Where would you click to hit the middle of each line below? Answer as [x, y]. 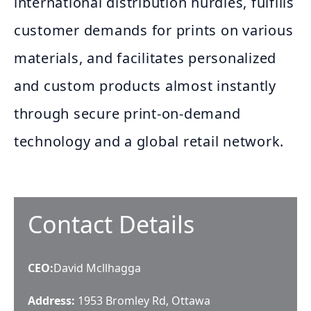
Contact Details [111, 224]
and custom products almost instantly [145, 86]
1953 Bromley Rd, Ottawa [144, 301]
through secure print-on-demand [127, 114]
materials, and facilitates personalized [145, 58]
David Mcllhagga [97, 268]
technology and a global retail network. [149, 141]
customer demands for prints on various [154, 30]
